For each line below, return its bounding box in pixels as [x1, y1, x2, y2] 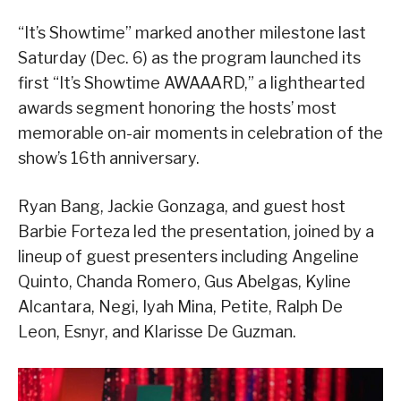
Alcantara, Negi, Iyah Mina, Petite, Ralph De [18, 297, 343, 317]
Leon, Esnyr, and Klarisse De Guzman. [18, 322, 296, 342]
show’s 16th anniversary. [18, 149, 200, 168]
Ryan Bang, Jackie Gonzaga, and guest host [18, 197, 346, 217]
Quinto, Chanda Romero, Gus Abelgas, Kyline [18, 272, 351, 292]
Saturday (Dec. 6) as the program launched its [18, 48, 361, 68]
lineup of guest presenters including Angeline [18, 247, 359, 267]
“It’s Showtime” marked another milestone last [18, 23, 366, 43]
